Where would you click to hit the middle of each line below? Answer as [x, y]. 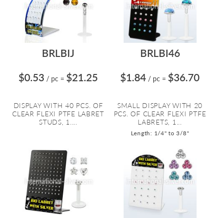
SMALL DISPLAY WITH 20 [160, 105]
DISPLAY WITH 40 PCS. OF [58, 105]
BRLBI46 [160, 53]
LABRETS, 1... [160, 122]
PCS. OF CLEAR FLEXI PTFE [160, 114]
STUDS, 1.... [58, 122]
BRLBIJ [58, 53]
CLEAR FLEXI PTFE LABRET [58, 114]
